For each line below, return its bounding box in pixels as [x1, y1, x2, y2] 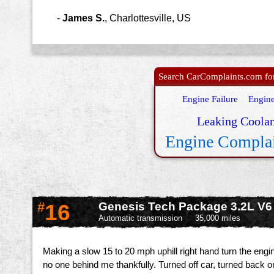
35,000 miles [195, 213, 240, 223]
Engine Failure [182, 94, 238, 104]
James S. [62, 12, 105, 23]
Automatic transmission [98, 213, 182, 223]
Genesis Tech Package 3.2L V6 [98, 199, 272, 213]
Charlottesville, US [109, 12, 191, 23]
